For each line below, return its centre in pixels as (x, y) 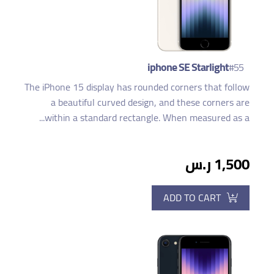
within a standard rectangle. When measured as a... (147, 117)
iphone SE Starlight (188, 67)
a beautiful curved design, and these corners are (150, 102)
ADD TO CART (192, 197)
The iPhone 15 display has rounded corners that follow (137, 87)
